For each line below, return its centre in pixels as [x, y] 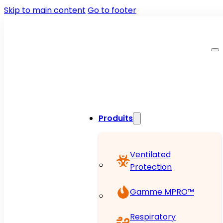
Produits [115, 118]
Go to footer [112, 10]
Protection [151, 167]
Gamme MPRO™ [162, 192]
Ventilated [150, 155]
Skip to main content [45, 10]
